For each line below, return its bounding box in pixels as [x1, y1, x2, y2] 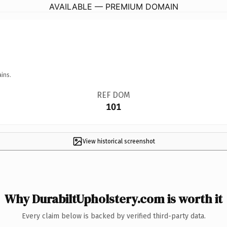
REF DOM [96, 90, 130, 100]
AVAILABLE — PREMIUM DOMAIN [49, 1, 178, 12]
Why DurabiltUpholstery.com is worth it [5, 190, 222, 207]
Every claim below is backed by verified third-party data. [21, 211, 206, 220]
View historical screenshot [82, 137, 155, 145]
